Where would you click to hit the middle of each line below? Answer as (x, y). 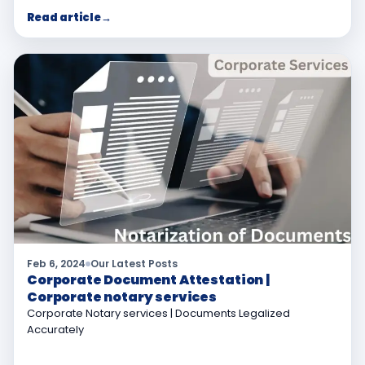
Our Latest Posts (134, 263)
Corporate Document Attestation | (148, 279)
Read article (64, 17)
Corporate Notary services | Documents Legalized (158, 313)
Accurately (55, 329)
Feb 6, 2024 (56, 263)
